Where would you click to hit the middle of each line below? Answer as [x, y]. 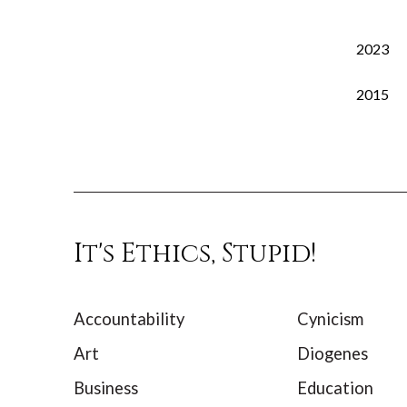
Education [335, 388]
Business [105, 388]
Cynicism [330, 318]
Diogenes [332, 354]
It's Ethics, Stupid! [194, 254]
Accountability [129, 318]
